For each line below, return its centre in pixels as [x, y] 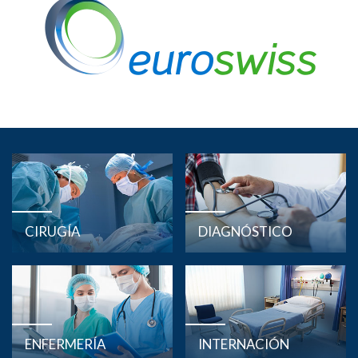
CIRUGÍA [52, 232]
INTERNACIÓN [244, 344]
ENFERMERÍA [65, 344]
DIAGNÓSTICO [245, 232]
